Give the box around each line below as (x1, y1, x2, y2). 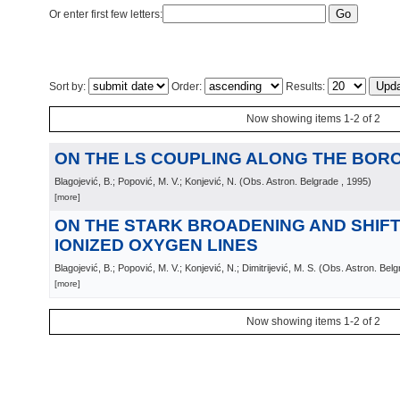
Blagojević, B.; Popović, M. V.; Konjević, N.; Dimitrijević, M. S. (54, 262, 316, 273)
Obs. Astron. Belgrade (243, 176, 338, 187)
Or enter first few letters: (49, 8, 162, 21)
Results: (283, 80, 328, 93)
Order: (169, 80, 204, 93)
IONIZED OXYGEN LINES (54, 236, 258, 254)
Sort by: (49, 80, 88, 93)
